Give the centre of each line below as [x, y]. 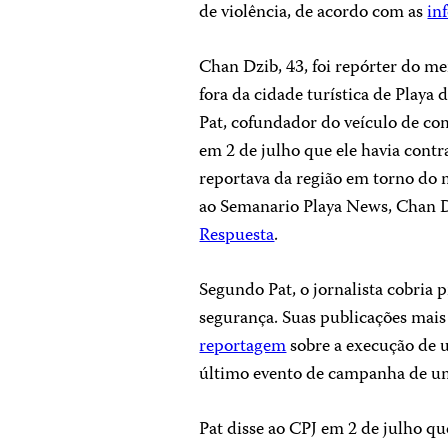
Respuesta [237, 236]
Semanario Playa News [304, 208]
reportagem [243, 347]
